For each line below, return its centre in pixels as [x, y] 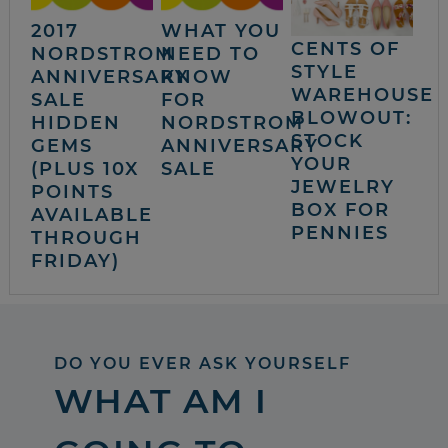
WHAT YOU [220, 31]
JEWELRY [342, 187]
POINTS [73, 192]
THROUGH [87, 238]
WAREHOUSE [362, 95]
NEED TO [210, 54]
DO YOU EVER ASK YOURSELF [202, 364]
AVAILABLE [92, 215]
